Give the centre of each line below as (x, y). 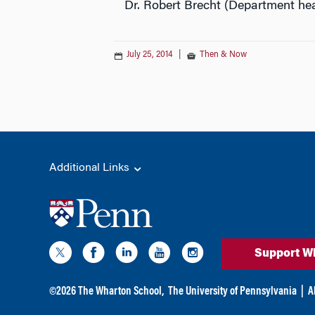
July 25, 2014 (149, 55)
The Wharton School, (121, 291)
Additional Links (90, 168)
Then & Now (223, 55)
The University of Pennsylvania (232, 291)
